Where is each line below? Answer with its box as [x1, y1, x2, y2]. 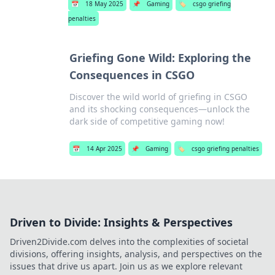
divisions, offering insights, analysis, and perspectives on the [10, 248, 262, 260]
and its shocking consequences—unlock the [69, 103, 250, 115]
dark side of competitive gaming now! [69, 115, 225, 127]
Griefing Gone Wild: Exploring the [69, 50, 251, 65]
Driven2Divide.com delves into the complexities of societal [10, 236, 249, 247]
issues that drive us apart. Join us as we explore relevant [10, 260, 242, 272]
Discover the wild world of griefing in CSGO [69, 91, 247, 103]
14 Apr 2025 [86, 144, 122, 153]
